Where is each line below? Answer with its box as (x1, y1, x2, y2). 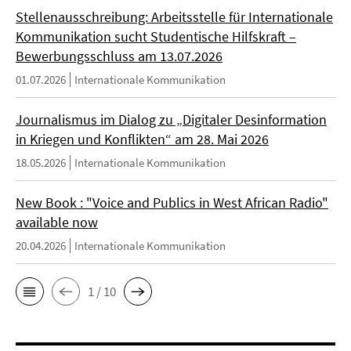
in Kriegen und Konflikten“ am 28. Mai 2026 (16, 130, 269, 148)
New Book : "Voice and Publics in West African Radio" (16, 194, 328, 212)
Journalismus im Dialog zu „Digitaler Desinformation (16, 110, 327, 128)
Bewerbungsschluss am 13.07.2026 (16, 47, 223, 65)
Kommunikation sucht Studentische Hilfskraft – (16, 27, 296, 45)
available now (16, 213, 98, 231)
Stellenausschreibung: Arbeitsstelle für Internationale (16, 8, 333, 26)
